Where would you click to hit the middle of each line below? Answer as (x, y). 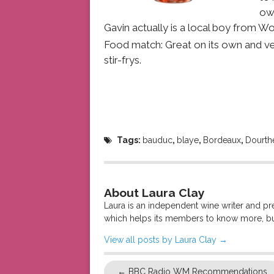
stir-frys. (122, 60)
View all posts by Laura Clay (161, 240)
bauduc (158, 140)
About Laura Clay (154, 193)
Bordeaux (222, 140)
